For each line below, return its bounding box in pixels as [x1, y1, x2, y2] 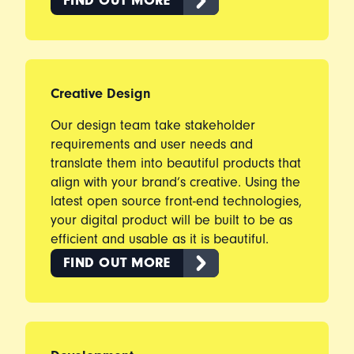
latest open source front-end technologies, [51, 193, 302, 209]
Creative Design [51, 85, 151, 102]
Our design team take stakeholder [51, 117, 255, 134]
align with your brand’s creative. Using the [51, 174, 300, 190]
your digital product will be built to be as [51, 212, 292, 228]
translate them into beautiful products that [51, 155, 301, 171]
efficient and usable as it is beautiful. [51, 231, 269, 247]
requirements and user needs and [51, 136, 253, 153]
